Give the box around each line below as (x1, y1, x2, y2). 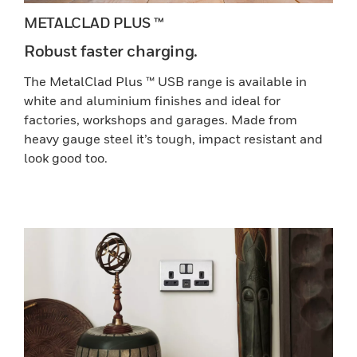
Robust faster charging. (24, 41, 198, 61)
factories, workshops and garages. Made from (24, 112, 297, 127)
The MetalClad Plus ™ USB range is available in (24, 73, 307, 89)
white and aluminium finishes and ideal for (24, 92, 280, 108)
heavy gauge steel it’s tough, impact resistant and (24, 131, 323, 147)
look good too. (24, 150, 108, 166)
